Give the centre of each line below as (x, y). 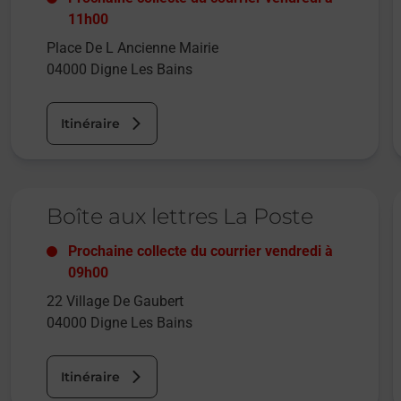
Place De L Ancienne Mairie (132, 48)
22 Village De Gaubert (115, 302)
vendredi (293, 252)
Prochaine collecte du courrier (166, 252)
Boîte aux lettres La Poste (179, 217)
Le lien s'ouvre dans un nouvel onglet (134, 196)
